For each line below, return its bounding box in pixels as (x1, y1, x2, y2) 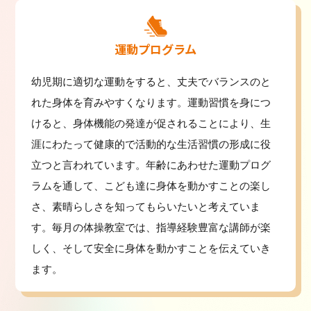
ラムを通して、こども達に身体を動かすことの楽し (31, 179, 271, 192)
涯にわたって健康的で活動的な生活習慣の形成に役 (31, 137, 271, 150)
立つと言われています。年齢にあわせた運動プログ (31, 158, 271, 171)
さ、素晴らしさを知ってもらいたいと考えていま (31, 200, 260, 212)
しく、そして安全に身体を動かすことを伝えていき (31, 242, 271, 254)
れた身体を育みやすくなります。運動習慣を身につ (31, 96, 271, 108)
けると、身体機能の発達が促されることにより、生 (31, 117, 271, 129)
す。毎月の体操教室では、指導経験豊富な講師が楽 (31, 221, 271, 233)
